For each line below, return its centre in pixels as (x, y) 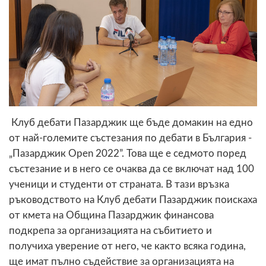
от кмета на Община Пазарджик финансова (111, 215)
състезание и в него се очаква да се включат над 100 (132, 169)
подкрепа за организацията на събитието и (110, 230)
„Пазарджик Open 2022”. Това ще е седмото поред (128, 153)
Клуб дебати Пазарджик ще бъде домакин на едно (132, 122)
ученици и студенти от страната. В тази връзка (119, 184)
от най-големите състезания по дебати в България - (130, 138)
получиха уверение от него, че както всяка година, (127, 246)
